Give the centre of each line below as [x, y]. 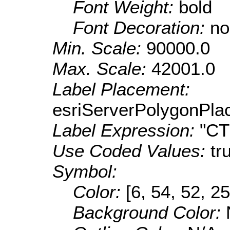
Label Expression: [126, 130]
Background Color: [149, 213]
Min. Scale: [99, 48]
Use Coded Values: [131, 151]
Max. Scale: [102, 69]
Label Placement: [121, 89]
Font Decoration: [141, 28]
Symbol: [85, 171]
